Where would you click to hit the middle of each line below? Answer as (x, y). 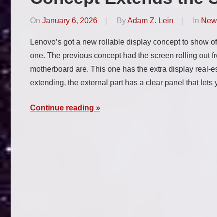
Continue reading (62, 108)
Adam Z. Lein (150, 21)
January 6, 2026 (70, 21)
